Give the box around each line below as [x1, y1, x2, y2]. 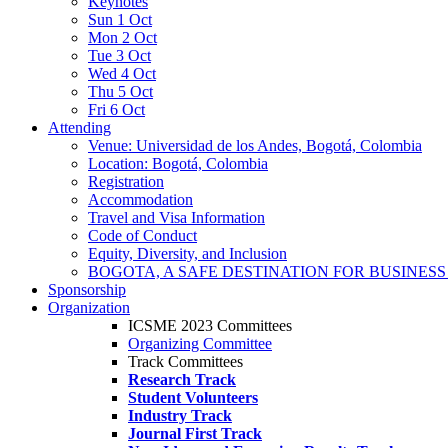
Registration [88, 173, 164, 190]
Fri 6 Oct [88, 101, 145, 118]
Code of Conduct [88, 227, 197, 244]
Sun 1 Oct [88, 11, 152, 28]
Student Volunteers [128, 389, 258, 406]
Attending [48, 119, 111, 136]
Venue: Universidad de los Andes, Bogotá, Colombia [88, 137, 422, 154]
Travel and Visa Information [88, 209, 265, 226]
